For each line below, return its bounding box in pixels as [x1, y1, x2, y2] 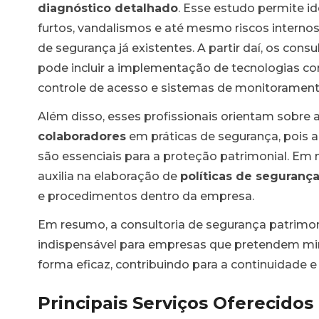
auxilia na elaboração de [38, 169, 180, 183]
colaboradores [38, 129, 126, 143]
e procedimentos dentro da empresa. [38, 189, 254, 203]
